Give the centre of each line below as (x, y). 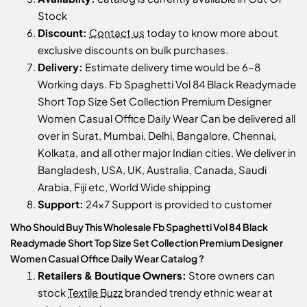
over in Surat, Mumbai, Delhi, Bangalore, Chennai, (157, 135)
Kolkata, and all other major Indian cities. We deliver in (167, 152)
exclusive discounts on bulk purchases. (133, 49)
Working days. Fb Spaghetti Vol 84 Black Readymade (167, 84)
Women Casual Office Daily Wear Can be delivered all (167, 118)
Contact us (117, 32)
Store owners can (231, 275)
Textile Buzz (95, 292)
